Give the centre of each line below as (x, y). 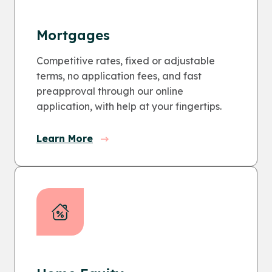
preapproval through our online (110, 91)
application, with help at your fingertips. (129, 106)
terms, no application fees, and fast (119, 76)
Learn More (65, 138)
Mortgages (73, 35)
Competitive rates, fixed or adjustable (126, 61)
